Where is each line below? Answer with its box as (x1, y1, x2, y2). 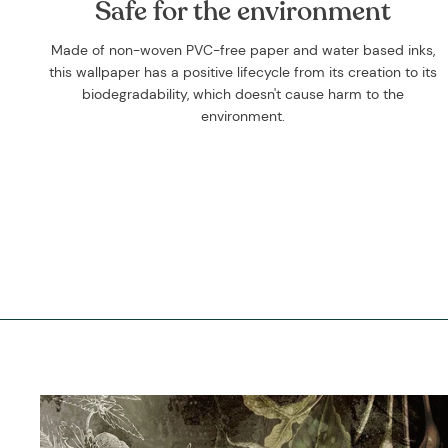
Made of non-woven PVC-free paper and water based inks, (51, 41, 436, 60)
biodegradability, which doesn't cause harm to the (82, 85, 405, 104)
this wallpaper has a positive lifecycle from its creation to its (49, 63, 438, 82)
